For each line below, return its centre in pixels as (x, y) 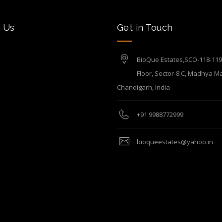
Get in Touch (145, 28)
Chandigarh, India (143, 87)
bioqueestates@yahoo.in (175, 142)
